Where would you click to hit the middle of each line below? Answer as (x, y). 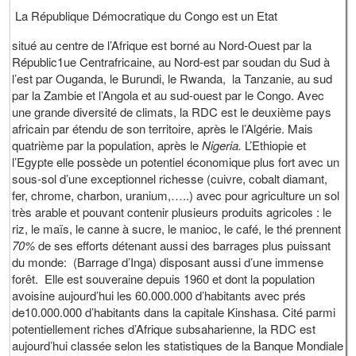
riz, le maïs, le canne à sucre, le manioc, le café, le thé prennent (177, 228)
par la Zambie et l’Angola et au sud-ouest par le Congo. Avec (168, 95)
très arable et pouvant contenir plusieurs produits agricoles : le (172, 211)
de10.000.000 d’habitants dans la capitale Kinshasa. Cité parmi (174, 311)
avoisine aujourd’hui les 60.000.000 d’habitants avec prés (159, 295)
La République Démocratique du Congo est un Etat (147, 15)
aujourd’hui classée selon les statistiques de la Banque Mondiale (178, 345)
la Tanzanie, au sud (282, 78)
